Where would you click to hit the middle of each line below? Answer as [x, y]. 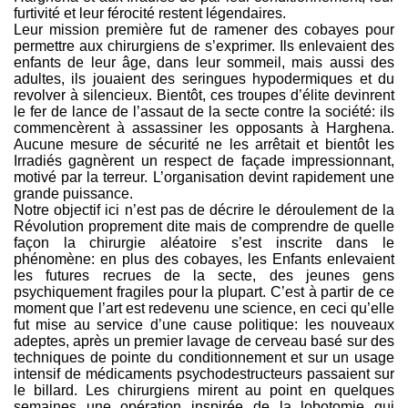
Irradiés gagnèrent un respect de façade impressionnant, [204, 161]
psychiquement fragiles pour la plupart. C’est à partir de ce [204, 292]
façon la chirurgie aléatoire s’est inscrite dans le [204, 243]
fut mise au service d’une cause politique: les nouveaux [204, 325]
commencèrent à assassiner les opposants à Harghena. [204, 128]
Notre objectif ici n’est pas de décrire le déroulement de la [204, 210]
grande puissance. [73, 194]
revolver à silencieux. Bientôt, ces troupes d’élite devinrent [204, 95]
